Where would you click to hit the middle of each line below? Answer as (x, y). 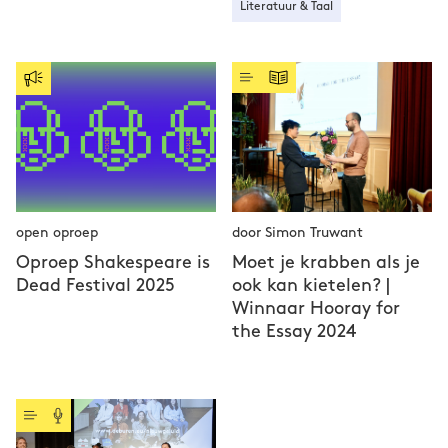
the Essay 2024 (294, 331)
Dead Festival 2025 (95, 285)
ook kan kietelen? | (311, 285)
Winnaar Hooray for (316, 308)
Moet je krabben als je (326, 262)
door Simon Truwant (297, 232)
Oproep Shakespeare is (113, 262)
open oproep (57, 232)
